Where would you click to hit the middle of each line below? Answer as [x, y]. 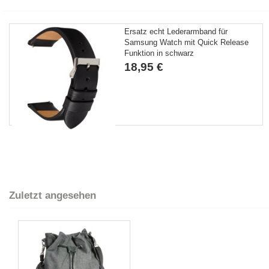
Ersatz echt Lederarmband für [176, 32]
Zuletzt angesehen [53, 195]
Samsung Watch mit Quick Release [187, 42]
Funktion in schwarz [159, 53]
